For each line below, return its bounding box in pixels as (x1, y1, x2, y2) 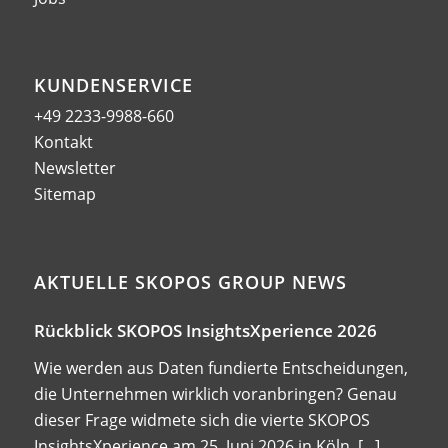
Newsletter (33, 157, 116, 180)
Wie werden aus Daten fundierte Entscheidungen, (33, 356, 408, 379)
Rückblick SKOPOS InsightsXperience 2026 (33, 318, 377, 342)
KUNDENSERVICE (33, 73, 193, 98)
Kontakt (33, 131, 93, 154)
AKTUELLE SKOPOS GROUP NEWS (33, 269, 347, 294)
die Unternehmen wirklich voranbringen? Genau (33, 382, 397, 405)
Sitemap (33, 183, 96, 206)
